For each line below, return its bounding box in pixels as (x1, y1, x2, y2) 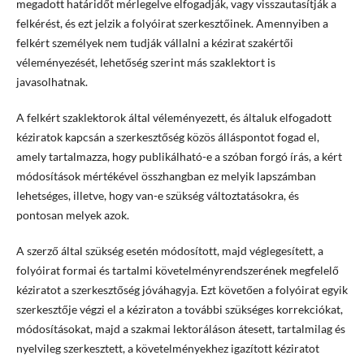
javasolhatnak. (15, 75, 90, 89)
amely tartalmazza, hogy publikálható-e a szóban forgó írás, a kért (15, 149, 342, 164)
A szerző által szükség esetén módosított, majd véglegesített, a (15, 244, 323, 258)
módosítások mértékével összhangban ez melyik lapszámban (15, 169, 316, 184)
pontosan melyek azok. (15, 208, 129, 223)
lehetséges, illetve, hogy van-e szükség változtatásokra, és (15, 188, 299, 203)
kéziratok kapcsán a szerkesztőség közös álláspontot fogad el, (15, 130, 319, 145)
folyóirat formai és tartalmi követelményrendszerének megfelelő (15, 263, 339, 278)
